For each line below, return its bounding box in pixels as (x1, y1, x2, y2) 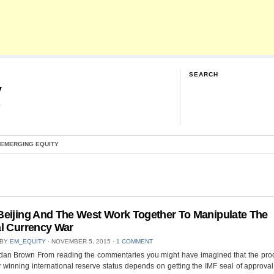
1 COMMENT (116, 238, 153, 245)
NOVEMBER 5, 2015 (51, 238, 111, 245)
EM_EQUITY (10, 238, 46, 245)
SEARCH (189, 71, 218, 78)
